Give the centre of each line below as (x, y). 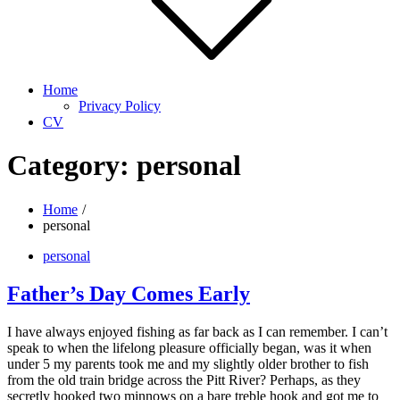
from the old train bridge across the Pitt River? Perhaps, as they (184, 379)
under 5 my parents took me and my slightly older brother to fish (188, 363)
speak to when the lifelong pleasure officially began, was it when (189, 347)
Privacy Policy (120, 106)
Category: (72, 166)
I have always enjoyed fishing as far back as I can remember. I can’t (197, 331)
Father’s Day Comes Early (129, 293)
